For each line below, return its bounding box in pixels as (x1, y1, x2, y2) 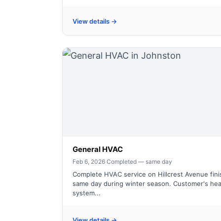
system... (73, 189, 101, 197)
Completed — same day (107, 158, 172, 165)
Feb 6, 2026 (73, 158, 105, 165)
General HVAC (73, 145, 123, 154)
